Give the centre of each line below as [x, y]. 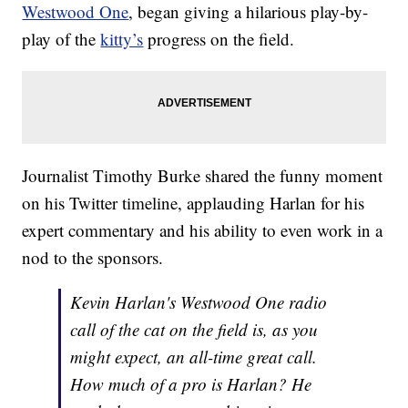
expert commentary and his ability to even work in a [203, 230]
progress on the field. [219, 39]
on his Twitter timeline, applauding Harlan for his [194, 203]
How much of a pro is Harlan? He [191, 384]
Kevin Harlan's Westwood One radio [199, 302]
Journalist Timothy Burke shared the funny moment [203, 176]
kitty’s [122, 39]
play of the [61, 39]
